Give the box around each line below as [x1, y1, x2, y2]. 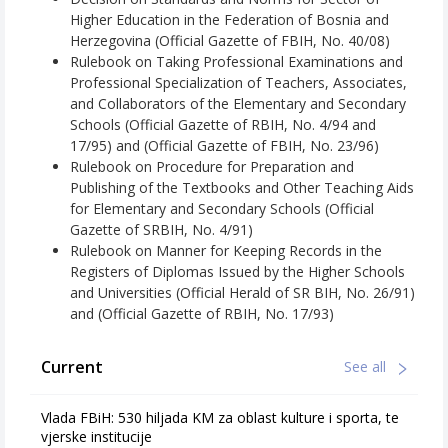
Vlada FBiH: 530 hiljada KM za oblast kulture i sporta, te [41, 408, 399, 428]
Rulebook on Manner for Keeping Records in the [70, 241, 382, 261]
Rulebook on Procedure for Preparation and [70, 157, 354, 177]
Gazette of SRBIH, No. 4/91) [70, 220, 253, 240]
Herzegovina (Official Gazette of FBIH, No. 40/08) [70, 31, 390, 51]
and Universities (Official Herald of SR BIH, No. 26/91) [70, 283, 415, 303]
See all [344, 357, 390, 377]
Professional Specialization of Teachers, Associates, [70, 73, 407, 93]
